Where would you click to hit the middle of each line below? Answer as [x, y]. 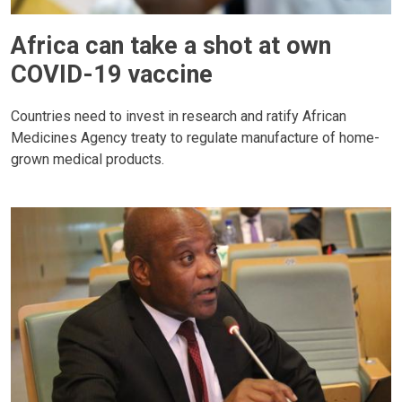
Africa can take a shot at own [171, 45]
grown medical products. [87, 160]
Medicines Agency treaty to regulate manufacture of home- [195, 138]
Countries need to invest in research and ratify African [179, 117]
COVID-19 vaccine [112, 74]
